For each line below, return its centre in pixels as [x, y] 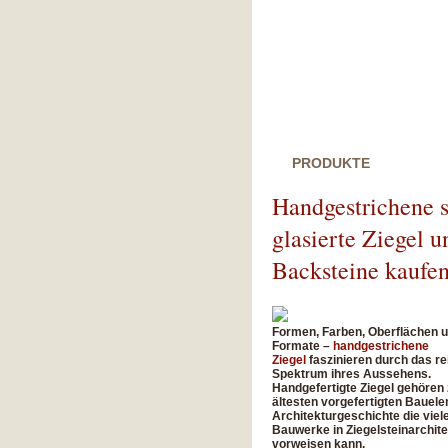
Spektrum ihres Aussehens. [351, 374]
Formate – [302, 346]
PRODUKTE [331, 163]
